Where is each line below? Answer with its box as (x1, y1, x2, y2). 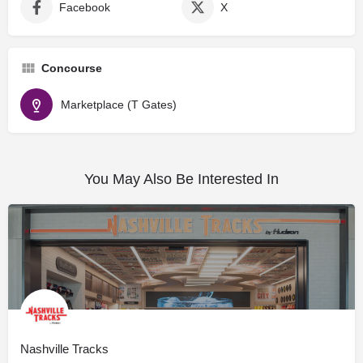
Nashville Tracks (20, 342, 109, 357)
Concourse (41, 62, 102, 75)
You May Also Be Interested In (84, 171, 279, 188)
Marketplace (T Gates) (61, 98, 177, 112)
